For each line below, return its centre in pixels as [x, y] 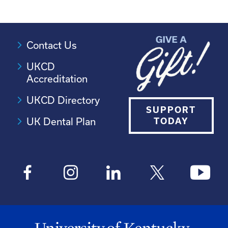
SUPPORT [171, 110]
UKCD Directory [63, 100]
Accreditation [57, 79]
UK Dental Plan [61, 122]
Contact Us [52, 45]
